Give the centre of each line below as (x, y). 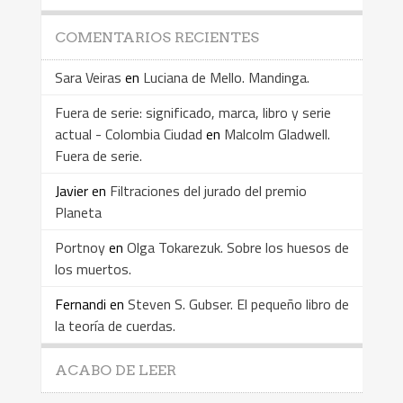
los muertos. (93, 269)
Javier (71, 191)
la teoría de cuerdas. (115, 326)
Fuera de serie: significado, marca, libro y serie (193, 113)
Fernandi (80, 304)
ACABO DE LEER (115, 371)
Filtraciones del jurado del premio (208, 191)
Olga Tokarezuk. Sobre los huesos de (237, 248)
